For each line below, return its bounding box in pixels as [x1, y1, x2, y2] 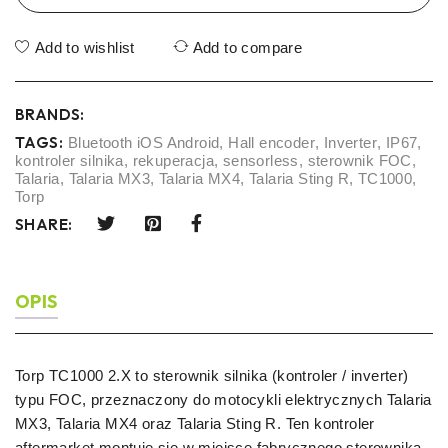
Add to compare [192, 38, 303, 56]
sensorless [222, 151, 299, 169]
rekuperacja [132, 151, 215, 169]
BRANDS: [15, 104, 85, 124]
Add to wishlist [34, 38, 135, 56]
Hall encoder [228, 133, 316, 151]
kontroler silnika [15, 151, 124, 169]
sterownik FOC [307, 151, 412, 169]
